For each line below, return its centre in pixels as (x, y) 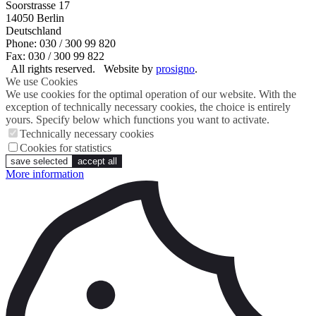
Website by (130, 69)
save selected (39, 162)
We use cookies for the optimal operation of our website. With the (151, 95)
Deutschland (34, 31)
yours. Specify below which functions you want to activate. (138, 120)
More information (45, 174)
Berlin (50, 18)
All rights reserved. (55, 69)
